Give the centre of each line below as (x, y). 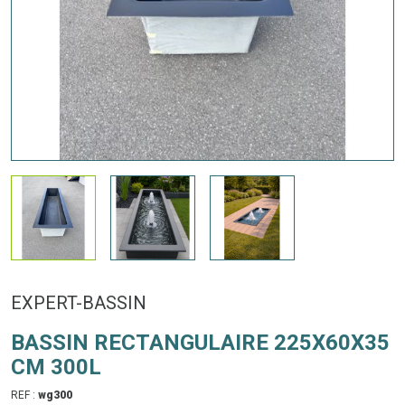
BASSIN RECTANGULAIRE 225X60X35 (200, 342)
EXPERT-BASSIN (79, 302)
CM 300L (56, 367)
